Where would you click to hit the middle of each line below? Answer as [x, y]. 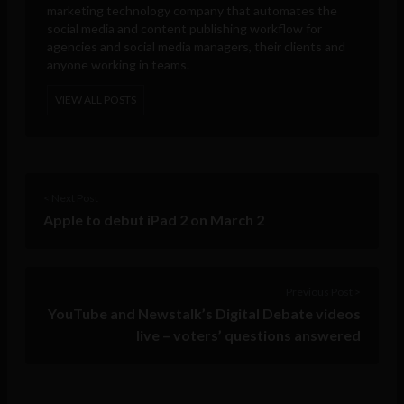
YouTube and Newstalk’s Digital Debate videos [204, 314]
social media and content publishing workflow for [184, 29]
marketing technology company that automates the [192, 11]
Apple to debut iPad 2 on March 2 [154, 220]
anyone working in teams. [118, 65]
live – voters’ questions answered [248, 335]
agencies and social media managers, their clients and [196, 47]
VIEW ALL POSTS [96, 100]
